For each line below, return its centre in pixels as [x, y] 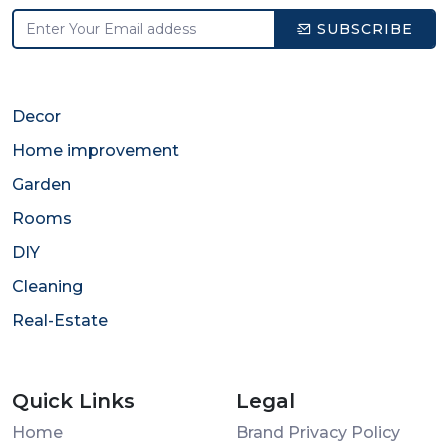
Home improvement [95, 151]
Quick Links [73, 401]
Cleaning [47, 287]
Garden [41, 185]
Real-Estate [60, 321]
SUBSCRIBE [362, 28]
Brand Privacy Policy [318, 433]
